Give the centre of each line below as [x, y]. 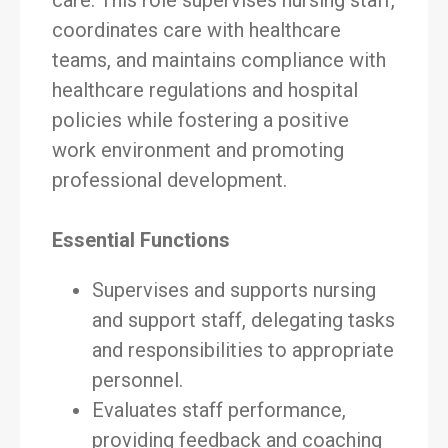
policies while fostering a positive [200, 120]
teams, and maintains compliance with [219, 60]
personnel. [137, 380]
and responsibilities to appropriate [243, 350]
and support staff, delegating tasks [243, 320]
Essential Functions [141, 240]
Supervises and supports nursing [234, 290]
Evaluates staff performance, [219, 410]
